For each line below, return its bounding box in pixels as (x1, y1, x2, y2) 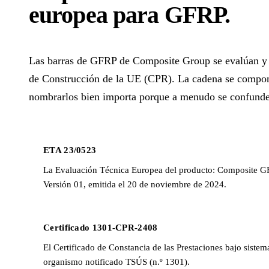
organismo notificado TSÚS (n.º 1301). (43, 257, 190, 267)
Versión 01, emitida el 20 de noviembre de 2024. (43, 180, 226, 190)
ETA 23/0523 (43, 145, 97, 156)
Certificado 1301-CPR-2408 (43, 223, 158, 233)
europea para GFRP (29, 1, 225, 29)
